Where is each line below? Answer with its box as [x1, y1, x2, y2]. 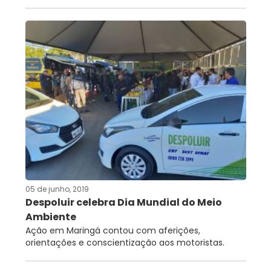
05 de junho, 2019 [25, 183, 89, 194]
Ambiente [25, 209, 76, 224]
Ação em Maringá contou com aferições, [25, 224, 200, 237]
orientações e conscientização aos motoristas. [25, 236, 224, 249]
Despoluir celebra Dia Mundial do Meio [25, 195, 222, 209]
